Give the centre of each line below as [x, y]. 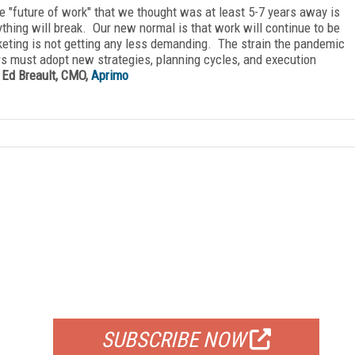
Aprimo [110, 75]
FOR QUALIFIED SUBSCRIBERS [186, 298]
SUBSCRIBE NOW [173, 340]
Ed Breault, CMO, [46, 75]
